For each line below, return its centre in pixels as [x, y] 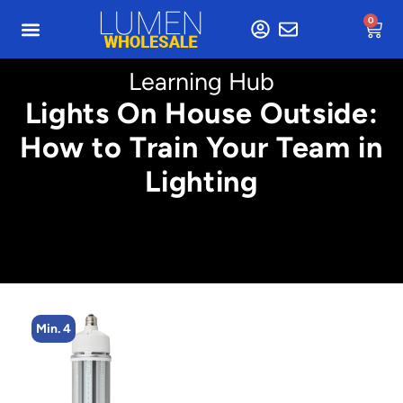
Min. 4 [54, 329]
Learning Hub [201, 81]
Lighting [201, 181]
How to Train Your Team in [201, 147]
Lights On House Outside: [201, 113]
